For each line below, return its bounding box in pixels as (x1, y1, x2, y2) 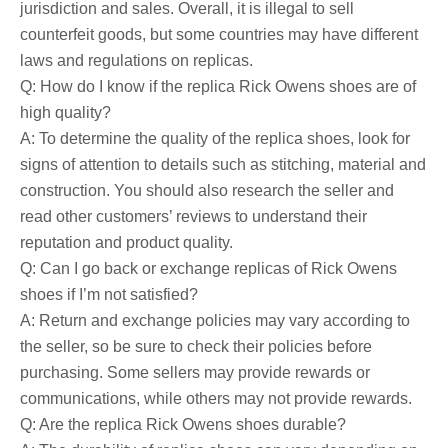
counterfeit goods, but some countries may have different (20, 25, 418, 43)
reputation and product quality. (20, 233, 233, 251)
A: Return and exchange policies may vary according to (20, 311, 410, 329)
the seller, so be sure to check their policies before (20, 337, 372, 355)
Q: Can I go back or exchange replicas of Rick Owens (20, 259, 397, 277)
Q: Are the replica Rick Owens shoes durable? (20, 415, 346, 433)
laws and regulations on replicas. (20, 51, 253, 69)
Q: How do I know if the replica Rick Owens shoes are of (20, 77, 416, 95)
